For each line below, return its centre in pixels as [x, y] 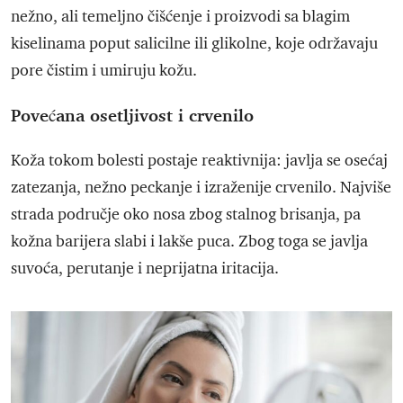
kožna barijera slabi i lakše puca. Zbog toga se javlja [189, 241]
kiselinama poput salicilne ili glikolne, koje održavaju [194, 43]
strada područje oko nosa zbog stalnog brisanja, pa [186, 214]
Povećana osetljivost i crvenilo [132, 115]
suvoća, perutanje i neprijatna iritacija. [145, 268]
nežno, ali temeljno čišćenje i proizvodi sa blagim [180, 16]
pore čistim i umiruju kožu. [104, 70]
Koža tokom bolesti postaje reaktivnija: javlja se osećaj [199, 160]
